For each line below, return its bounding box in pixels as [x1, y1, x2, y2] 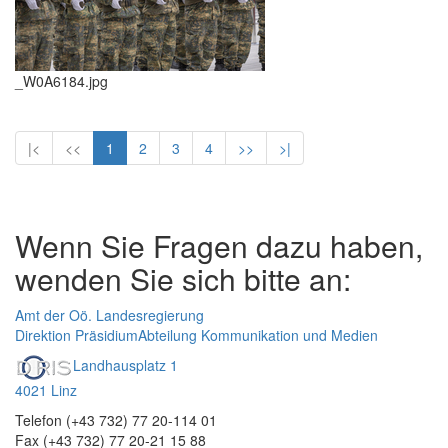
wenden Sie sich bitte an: [15, 257, 351, 300]
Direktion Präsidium [15, 325, 138, 345]
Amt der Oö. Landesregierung [15, 305, 204, 325]
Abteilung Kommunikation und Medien [138, 325, 378, 345]
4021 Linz [15, 380, 77, 400]
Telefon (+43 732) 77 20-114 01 [15, 410, 217, 430]
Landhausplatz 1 [73, 355, 178, 376]
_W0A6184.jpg [15, 71, 108, 91]
